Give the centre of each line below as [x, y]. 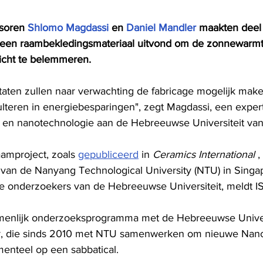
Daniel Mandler [161, 28]
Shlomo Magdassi [68, 28]
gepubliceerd [108, 155]
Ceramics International [204, 155]
